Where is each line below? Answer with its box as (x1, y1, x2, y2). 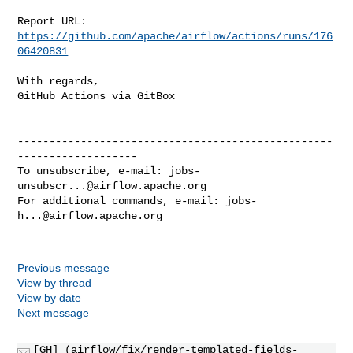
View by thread (17, 276, 92, 289)
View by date (17, 291, 82, 304)
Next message (17, 306, 90, 319)
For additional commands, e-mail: (17, 194, 226, 207)
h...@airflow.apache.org (17, 209, 163, 222)
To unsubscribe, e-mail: (17, 164, 169, 177)
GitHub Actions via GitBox (17, 89, 176, 102)
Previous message (17, 261, 110, 274)
